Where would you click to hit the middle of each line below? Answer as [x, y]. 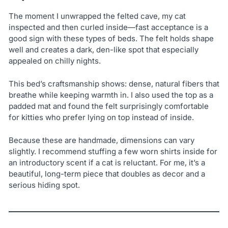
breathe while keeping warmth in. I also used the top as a [111, 95]
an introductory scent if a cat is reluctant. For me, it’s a [107, 162]
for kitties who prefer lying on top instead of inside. [101, 117]
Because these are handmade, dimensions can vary [101, 140]
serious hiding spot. [44, 185]
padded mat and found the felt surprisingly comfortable [108, 106]
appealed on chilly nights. [54, 61]
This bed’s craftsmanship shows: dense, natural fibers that [114, 83]
